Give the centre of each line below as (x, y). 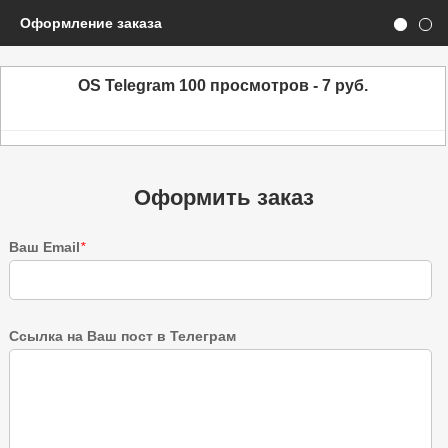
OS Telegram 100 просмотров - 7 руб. (222, 85)
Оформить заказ (223, 197)
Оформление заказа (91, 23)
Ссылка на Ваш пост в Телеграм (122, 335)
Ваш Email (44, 246)
